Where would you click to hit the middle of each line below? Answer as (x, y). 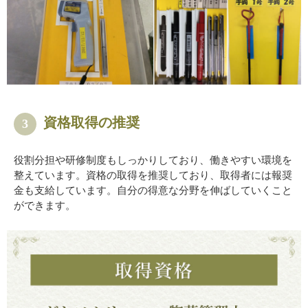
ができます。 (45, 205)
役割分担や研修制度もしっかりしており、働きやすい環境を (153, 159)
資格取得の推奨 (91, 122)
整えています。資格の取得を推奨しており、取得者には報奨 (153, 175)
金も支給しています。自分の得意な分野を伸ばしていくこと (153, 190)
